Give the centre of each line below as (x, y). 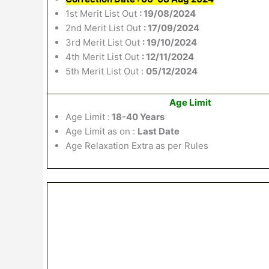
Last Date (159, 131)
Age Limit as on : (101, 131)
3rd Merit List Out (104, 42)
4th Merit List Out (104, 56)
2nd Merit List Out (104, 28)
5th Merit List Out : (106, 71)
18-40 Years (137, 116)
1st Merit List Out (102, 13)
